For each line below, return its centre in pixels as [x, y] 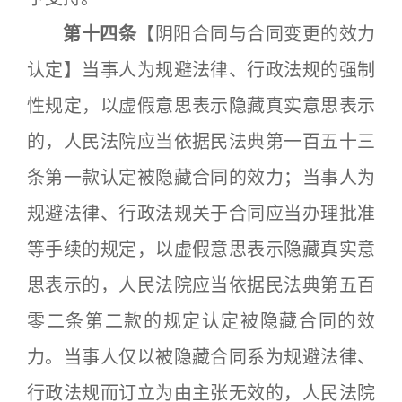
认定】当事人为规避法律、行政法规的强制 [201, 70]
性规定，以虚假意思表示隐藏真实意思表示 [201, 106]
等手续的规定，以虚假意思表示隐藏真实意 [201, 249]
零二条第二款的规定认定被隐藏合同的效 [201, 321]
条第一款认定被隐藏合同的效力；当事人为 [201, 178]
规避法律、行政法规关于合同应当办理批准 [201, 214]
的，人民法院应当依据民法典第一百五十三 [201, 142]
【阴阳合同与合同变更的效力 [256, 34]
